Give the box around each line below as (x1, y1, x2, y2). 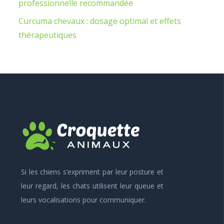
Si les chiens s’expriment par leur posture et (21, 166, 163, 176)
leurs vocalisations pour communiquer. (21, 194, 146, 204)
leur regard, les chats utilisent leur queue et (21, 180, 163, 190)
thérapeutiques (18, 29, 76, 40)
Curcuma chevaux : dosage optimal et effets (18, 15, 181, 26)
